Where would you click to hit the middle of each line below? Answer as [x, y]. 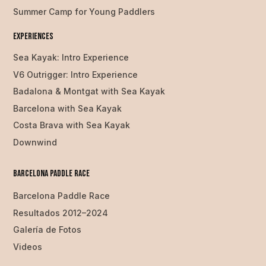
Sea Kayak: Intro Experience [71, 58]
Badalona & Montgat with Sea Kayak [89, 91]
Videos [28, 246]
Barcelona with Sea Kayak [68, 108]
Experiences [34, 36]
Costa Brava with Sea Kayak [72, 125]
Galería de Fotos [47, 230]
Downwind [35, 142]
